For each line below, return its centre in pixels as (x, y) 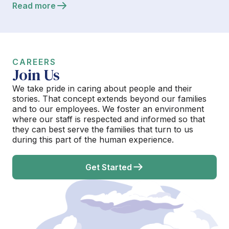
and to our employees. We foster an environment (108, 109)
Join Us (36, 75)
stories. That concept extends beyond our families (109, 99)
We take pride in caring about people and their (102, 88)
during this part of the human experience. (93, 140)
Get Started (108, 167)
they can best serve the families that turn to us (103, 129)
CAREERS (34, 62)
